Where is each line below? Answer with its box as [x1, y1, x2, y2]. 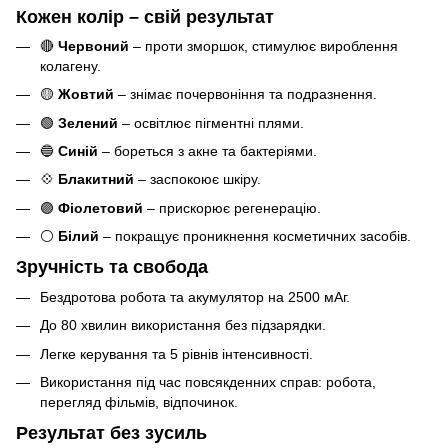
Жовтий [58, 86, 114, 103]
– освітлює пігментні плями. [118, 114, 304, 131]
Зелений [58, 114, 118, 131]
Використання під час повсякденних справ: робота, [40, 374, 376, 391]
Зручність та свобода [16, 257, 208, 278]
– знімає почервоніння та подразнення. [114, 86, 377, 103]
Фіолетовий [58, 199, 143, 216]
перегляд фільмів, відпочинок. [40, 394, 238, 411]
